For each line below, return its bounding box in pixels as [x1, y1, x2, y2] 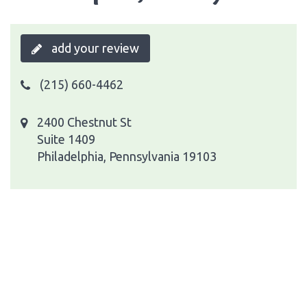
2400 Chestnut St [37, 114, 132, 129]
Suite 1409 [37, 132, 95, 146]
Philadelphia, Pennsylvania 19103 [37, 149, 217, 163]
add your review [49, 40, 139, 55]
